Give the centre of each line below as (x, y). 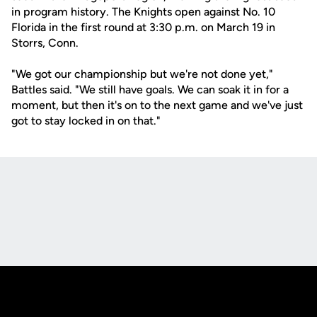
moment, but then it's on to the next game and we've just (157, 105)
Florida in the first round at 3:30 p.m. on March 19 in (143, 27)
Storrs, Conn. (45, 43)
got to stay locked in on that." (86, 121)
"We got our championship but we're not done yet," (142, 74)
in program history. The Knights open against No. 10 (143, 12)
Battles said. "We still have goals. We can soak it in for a (150, 90)
